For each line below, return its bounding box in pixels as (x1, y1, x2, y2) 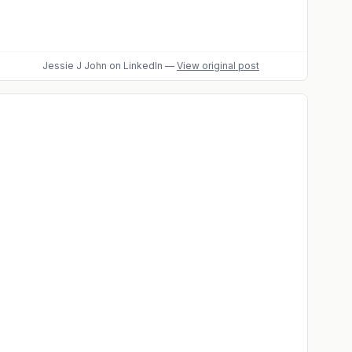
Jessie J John (42, 60, 107, 71)
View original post (177, 60, 259, 71)
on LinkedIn (107, 60, 163, 71)
